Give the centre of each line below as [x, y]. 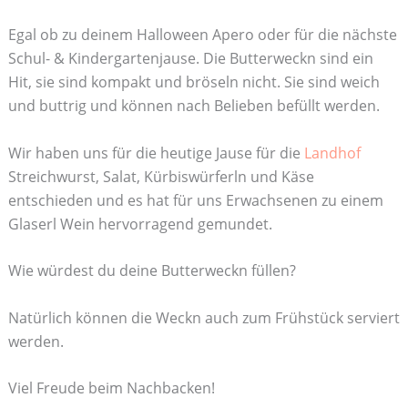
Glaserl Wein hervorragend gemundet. [140, 224]
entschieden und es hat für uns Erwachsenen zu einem [195, 200]
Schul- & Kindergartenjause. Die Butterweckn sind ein [190, 58]
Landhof [332, 153]
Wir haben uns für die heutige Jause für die [156, 153]
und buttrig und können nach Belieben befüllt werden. [194, 106]
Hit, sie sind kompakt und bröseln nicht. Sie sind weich [194, 82]
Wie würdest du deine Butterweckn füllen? [152, 271]
